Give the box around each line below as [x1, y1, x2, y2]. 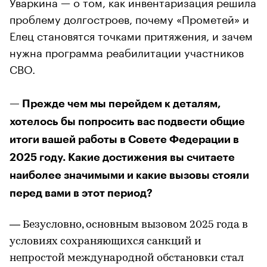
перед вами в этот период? [10, 187, 153, 198]
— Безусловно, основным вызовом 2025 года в [10, 219, 248, 231]
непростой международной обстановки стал [10, 252, 244, 264]
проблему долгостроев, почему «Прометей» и [10, 9, 249, 26]
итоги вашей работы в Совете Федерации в [10, 133, 239, 145]
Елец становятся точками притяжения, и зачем [10, 26, 253, 43]
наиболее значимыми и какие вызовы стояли [10, 169, 249, 181]
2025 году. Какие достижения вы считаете [10, 151, 235, 163]
